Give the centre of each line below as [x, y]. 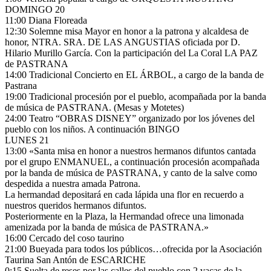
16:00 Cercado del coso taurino [64, 238]
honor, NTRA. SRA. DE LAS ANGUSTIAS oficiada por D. [122, 42]
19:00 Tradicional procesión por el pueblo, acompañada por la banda [135, 96]
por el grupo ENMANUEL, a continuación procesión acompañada [132, 162]
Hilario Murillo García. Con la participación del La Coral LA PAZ [131, 53]
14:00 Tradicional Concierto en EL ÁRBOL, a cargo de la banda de [134, 74]
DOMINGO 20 [35, 9]
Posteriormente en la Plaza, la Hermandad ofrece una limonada [124, 216]
